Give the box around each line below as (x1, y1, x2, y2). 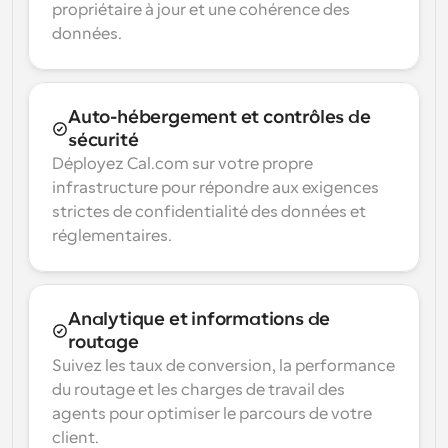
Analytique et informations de (68, 309, 331, 329)
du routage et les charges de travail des (52, 381, 345, 399)
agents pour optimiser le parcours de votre (52, 405, 372, 423)
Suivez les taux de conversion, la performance (52, 357, 395, 375)
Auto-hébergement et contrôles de (68, 107, 371, 127)
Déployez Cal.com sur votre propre (52, 155, 313, 173)
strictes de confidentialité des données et (52, 203, 366, 221)
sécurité (68, 130, 139, 150)
